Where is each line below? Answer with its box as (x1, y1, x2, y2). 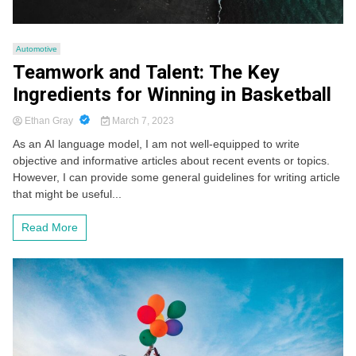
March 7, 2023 (109, 115, 174, 127)
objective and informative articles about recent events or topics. (13, 154, 330, 168)
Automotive (16, 44, 57, 54)
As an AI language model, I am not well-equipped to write (13, 137, 300, 151)
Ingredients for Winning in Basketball (13, 83, 331, 106)
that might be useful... (13, 188, 122, 201)
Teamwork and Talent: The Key (13, 61, 280, 84)
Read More (21, 221, 78, 234)
